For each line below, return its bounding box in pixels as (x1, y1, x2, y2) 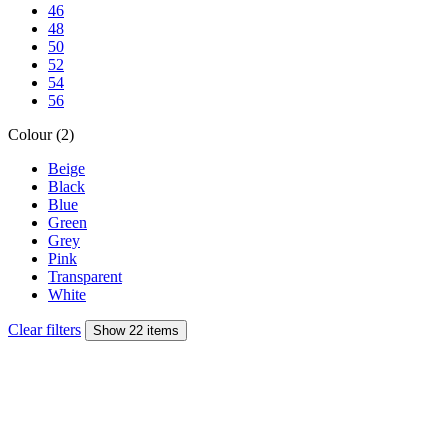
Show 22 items (93, 322, 179, 338)
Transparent (48, 267, 122, 285)
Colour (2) (8, 125, 74, 143)
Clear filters (8, 320, 81, 338)
